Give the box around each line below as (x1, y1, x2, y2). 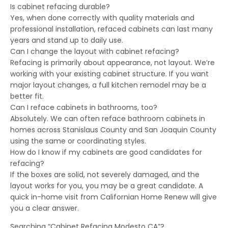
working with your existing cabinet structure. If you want (10, 68, 209, 79)
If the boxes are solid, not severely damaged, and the (10, 169, 199, 180)
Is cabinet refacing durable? (10, 1, 110, 12)
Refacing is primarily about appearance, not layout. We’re (10, 57, 215, 68)
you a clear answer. (10, 203, 79, 213)
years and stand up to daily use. (10, 35, 123, 45)
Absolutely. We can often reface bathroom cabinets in (10, 113, 205, 124)
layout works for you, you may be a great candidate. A (10, 180, 203, 191)
